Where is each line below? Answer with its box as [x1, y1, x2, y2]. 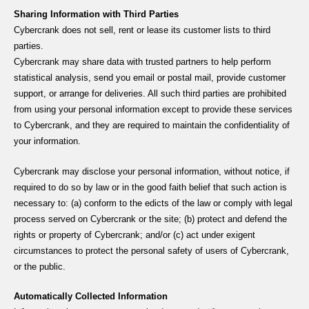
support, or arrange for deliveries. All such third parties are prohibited [14, 88, 286, 99]
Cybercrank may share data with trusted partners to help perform [14, 57, 271, 68]
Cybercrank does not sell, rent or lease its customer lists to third [14, 25, 270, 36]
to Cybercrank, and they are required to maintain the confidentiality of [14, 120, 290, 131]
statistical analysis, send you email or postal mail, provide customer [14, 72, 286, 83]
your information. [14, 136, 81, 147]
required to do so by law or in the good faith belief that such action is [14, 181, 287, 192]
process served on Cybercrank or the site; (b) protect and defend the [14, 213, 287, 224]
